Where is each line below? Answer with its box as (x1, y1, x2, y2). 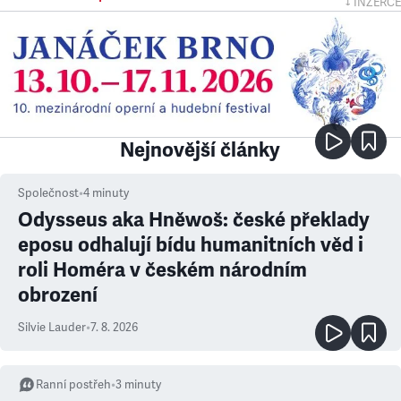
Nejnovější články (120, 138, 281, 162)
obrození (18, 283, 98, 307)
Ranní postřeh (36, 378, 111, 392)
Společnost (18, 186, 79, 200)
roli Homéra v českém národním (18, 258, 307, 282)
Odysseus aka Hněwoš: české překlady (18, 208, 370, 232)
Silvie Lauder (18, 320, 86, 335)
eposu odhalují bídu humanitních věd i (18, 233, 363, 257)
